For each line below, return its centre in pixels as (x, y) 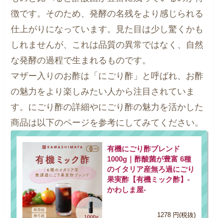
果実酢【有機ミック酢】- (149, 179)
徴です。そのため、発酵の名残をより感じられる (107, 14)
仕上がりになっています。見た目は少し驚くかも (107, 29)
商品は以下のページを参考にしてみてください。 (107, 123)
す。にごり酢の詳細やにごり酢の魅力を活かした (107, 107)
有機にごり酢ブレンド (144, 148)
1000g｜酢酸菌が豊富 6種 (149, 159)
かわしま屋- (127, 189)
